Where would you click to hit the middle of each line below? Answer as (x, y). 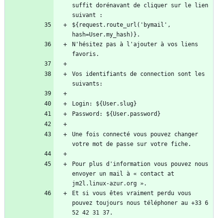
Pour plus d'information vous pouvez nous (140, 164)
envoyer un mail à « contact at (123, 174)
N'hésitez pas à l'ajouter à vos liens (135, 45)
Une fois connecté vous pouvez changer (135, 135)
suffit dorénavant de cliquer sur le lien (140, 6)
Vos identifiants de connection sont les (138, 74)
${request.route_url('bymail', (121, 25)
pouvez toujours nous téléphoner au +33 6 (140, 203)
